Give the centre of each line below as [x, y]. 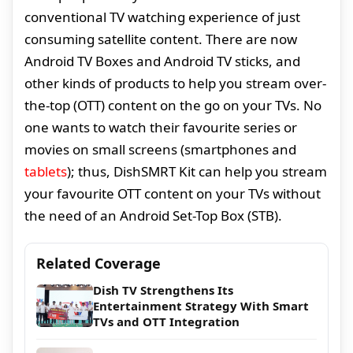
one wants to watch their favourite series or [161, 128]
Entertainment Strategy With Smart [201, 306]
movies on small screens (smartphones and [160, 150]
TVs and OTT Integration [166, 322]
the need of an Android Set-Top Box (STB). [153, 216]
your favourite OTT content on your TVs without [173, 194]
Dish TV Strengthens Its [163, 290]
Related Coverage [98, 264]
